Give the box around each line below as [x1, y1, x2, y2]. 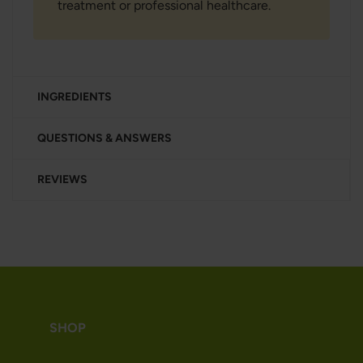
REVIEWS [37, 173, 88, 186]
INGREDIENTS [37, 90, 112, 104]
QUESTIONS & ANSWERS [37, 131, 172, 145]
